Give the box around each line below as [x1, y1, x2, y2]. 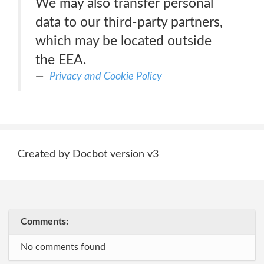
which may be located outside [35, 34, 212, 48]
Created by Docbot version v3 [18, 149, 159, 160]
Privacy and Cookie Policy [49, 71, 162, 82]
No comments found [21, 242, 105, 252]
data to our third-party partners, [35, 15, 223, 29]
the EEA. [35, 53, 86, 67]
